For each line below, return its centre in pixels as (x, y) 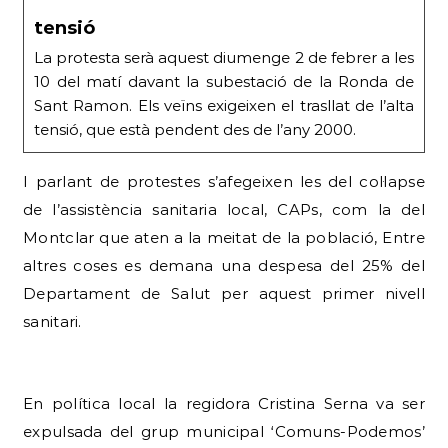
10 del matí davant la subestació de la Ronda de (224, 82)
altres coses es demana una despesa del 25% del (224, 266)
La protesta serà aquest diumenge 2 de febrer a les (224, 58)
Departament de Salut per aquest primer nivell (224, 294)
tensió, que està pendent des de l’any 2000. (195, 130)
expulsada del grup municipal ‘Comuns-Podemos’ (224, 432)
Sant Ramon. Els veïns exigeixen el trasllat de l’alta (224, 106)
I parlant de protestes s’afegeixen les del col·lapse (224, 182)
